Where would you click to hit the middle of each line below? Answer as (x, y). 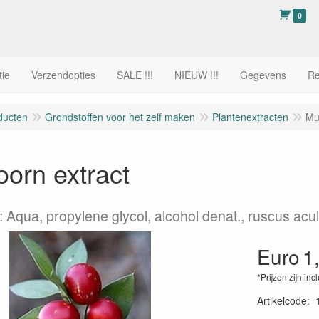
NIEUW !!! (197, 75)
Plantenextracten (250, 117)
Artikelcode (282, 300)
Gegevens (263, 75)
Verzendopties (63, 75)
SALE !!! (135, 75)
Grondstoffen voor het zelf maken (120, 117)
